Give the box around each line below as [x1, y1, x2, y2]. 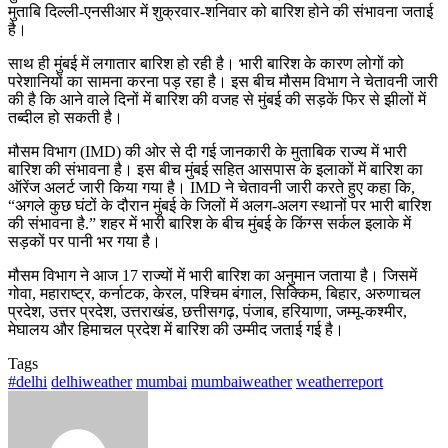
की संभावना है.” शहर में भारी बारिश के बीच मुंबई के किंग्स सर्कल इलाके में [8, 214, 411, 232]
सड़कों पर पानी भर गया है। [8, 232, 161, 250]
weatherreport [296, 372, 383, 390]
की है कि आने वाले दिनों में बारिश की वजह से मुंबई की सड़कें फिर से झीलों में [8, 90, 426, 108]
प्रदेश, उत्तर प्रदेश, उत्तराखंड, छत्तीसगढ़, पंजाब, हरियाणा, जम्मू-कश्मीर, [8, 302, 407, 320]
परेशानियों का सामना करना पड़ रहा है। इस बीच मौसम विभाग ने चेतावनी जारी [8, 72, 438, 90]
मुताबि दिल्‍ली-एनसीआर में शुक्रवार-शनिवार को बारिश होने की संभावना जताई [8, 2, 433, 20]
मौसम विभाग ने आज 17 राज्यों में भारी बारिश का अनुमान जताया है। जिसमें [8, 266, 417, 284]
